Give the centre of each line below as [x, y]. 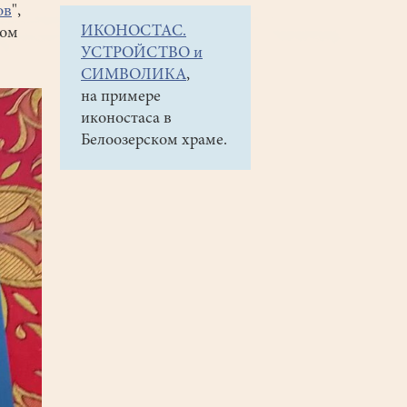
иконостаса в [126, 119]
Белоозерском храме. [154, 141]
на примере [121, 98]
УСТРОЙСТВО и [142, 54]
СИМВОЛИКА [134, 76]
